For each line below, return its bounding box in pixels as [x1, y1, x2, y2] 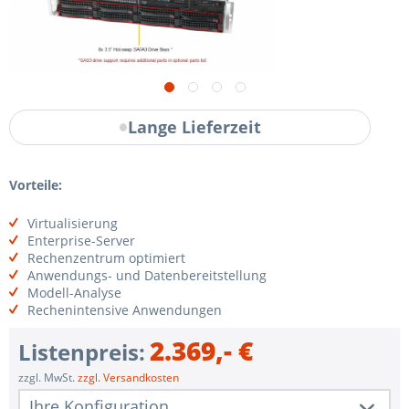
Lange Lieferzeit [128, 116, 262, 139]
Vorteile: [9, 175, 62, 194]
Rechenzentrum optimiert [27, 248, 185, 267]
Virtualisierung [27, 214, 118, 232]
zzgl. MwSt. [18, 369, 78, 385]
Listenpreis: [18, 336, 145, 367]
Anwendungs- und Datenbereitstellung [27, 266, 267, 284]
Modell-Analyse [27, 283, 121, 301]
